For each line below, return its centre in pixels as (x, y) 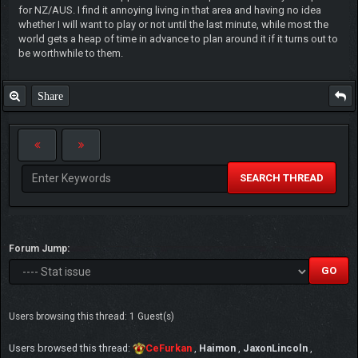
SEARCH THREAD (282, 177)
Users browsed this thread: (71, 348)
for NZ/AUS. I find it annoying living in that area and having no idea (169, 10)
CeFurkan (169, 348)
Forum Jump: (39, 248)
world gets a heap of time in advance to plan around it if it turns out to (178, 38)
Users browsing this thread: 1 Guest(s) (91, 316)
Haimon (217, 348)
